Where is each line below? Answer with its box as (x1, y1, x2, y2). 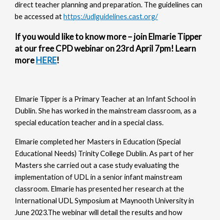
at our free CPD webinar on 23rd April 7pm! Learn (15, 43, 196, 54)
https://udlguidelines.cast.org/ (63, 12, 158, 21)
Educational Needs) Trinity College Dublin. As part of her (15, 149, 194, 158)
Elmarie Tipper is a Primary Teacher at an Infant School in (15, 95, 196, 104)
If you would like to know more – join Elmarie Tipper (15, 31, 202, 42)
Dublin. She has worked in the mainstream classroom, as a (15, 107, 197, 115)
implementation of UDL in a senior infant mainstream (15, 173, 183, 182)
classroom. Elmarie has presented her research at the (15, 185, 185, 193)
